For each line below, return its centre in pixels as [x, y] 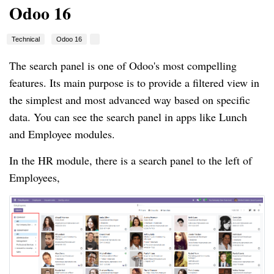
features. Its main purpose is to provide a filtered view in [134, 83]
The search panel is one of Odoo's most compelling [123, 66]
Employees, [35, 178]
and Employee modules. [62, 134]
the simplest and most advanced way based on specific [130, 100]
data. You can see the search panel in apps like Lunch [128, 117]
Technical [26, 39]
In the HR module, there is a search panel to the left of [131, 161]
